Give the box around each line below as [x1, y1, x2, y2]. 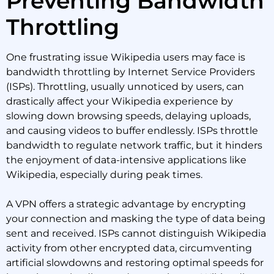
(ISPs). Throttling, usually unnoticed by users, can [6, 81, 244, 92]
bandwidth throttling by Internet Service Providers [6, 66, 255, 78]
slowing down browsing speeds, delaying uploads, [6, 110, 251, 122]
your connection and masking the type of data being [6, 213, 265, 224]
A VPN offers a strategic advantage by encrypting [6, 198, 246, 210]
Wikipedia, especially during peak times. [6, 169, 202, 180]
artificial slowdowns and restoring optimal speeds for [6, 257, 264, 268]
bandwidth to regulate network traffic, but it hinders [6, 139, 262, 151]
